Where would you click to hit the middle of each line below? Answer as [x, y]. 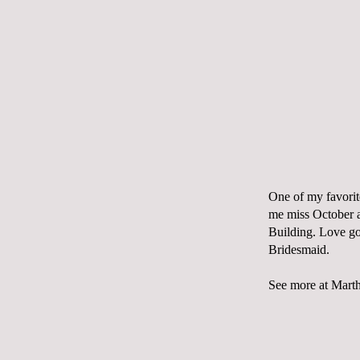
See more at [300, 285]
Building [290, 232]
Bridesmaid [297, 250]
